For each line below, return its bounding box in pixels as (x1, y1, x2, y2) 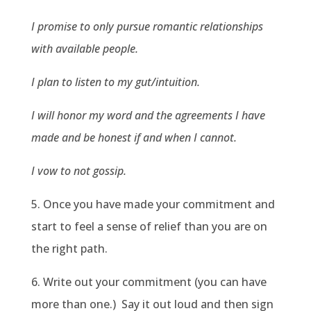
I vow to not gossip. (31, 163, 126, 178)
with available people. (31, 41, 138, 56)
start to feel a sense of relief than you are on (31, 219, 267, 234)
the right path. (31, 241, 108, 256)
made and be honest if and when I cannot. (31, 130, 237, 145)
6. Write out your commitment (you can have (31, 274, 267, 289)
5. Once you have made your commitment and (31, 196, 275, 212)
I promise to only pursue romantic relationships (31, 19, 263, 34)
